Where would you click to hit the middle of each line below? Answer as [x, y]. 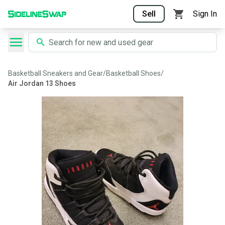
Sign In [205, 14]
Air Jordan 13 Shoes [42, 83]
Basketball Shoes [133, 73]
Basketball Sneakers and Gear [55, 73]
